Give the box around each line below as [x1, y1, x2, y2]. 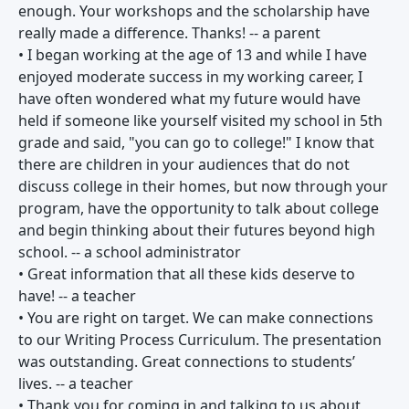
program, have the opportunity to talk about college [18, 198, 379, 218]
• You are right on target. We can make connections [18, 308, 373, 328]
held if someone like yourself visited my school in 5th [18, 110, 383, 131]
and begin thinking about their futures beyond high [18, 220, 375, 240]
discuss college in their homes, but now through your [18, 176, 388, 196]
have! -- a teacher [18, 286, 136, 306]
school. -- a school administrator [18, 242, 241, 262]
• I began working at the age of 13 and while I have [18, 45, 367, 65]
